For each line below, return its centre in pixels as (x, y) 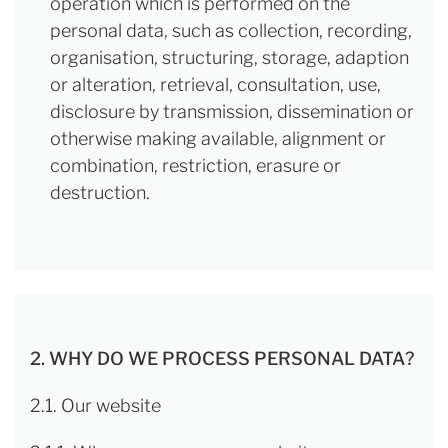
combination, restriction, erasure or (195, 165)
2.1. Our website (95, 405)
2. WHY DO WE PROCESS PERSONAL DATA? (222, 358)
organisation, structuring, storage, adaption (229, 57)
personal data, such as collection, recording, (231, 30)
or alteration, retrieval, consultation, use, (215, 84)
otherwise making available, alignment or (218, 138)
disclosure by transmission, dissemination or (232, 111)
